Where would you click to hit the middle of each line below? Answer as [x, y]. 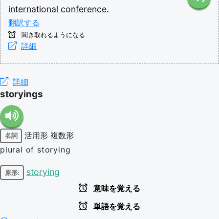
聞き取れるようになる [52, 35]
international [34, 9]
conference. [85, 9]
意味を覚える [116, 188]
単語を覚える [116, 207]
